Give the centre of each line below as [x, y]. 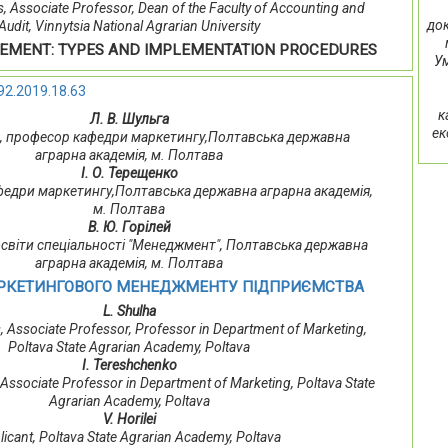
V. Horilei [129, 419]
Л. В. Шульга [129, 119]
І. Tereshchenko [129, 365]
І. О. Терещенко [129, 173]
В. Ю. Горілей [129, 227]
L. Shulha [129, 311]
